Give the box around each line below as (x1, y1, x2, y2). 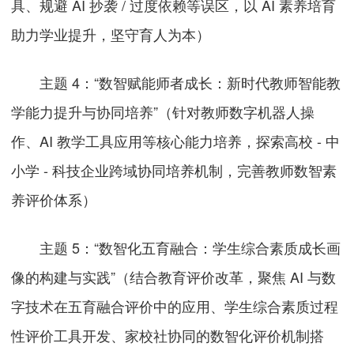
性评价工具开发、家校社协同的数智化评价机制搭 (11, 324, 325, 345)
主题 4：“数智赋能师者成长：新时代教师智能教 (11, 72, 341, 93)
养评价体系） (11, 189, 97, 210)
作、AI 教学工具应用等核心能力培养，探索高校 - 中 (11, 130, 341, 152)
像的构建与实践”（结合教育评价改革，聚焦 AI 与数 (11, 265, 337, 287)
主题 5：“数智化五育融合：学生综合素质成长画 (11, 236, 341, 258)
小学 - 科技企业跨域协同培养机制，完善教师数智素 (11, 160, 337, 181)
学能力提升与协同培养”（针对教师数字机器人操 (11, 101, 315, 122)
